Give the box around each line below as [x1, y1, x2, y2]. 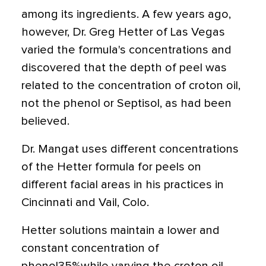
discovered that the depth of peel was [21, 62, 227, 74]
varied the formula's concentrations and [21, 44, 232, 56]
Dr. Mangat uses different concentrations [21, 143, 239, 155]
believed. [21, 115, 69, 127]
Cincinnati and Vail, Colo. [21, 197, 149, 208]
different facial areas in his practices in [21, 179, 224, 191]
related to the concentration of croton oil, [21, 80, 240, 91]
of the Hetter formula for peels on [21, 161, 201, 173]
